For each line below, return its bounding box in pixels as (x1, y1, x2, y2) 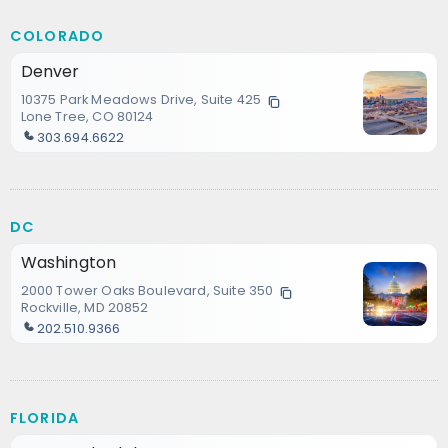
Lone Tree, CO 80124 (20, 108, 154, 126)
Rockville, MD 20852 (20, 299, 149, 317)
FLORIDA (10, 407, 80, 428)
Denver (20, 60, 80, 84)
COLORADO (10, 26, 105, 47)
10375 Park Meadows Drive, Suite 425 (20, 91, 262, 109)
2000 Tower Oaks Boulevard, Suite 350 (20, 282, 274, 300)
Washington (20, 251, 117, 275)
